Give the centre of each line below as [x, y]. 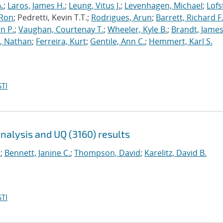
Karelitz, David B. [175, 153]
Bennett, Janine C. [37, 153]
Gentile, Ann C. [117, 41]
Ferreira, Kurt [61, 41]
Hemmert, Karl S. [181, 41]
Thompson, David [107, 153]
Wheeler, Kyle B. [137, 29]
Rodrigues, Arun [121, 17]
